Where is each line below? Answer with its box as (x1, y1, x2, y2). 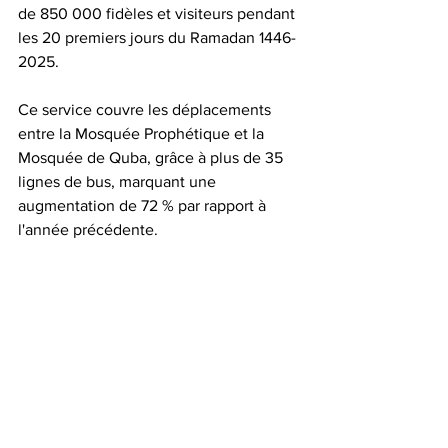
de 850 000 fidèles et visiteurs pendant (18, 5, 299, 23)
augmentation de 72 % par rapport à (18, 197, 270, 215)
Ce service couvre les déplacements (18, 101, 275, 119)
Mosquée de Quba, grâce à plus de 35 (18, 149, 287, 167)
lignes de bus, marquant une (18, 173, 220, 191)
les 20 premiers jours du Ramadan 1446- (18, 29, 296, 47)
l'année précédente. (18, 221, 158, 239)
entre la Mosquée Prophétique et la (18, 125, 268, 143)
